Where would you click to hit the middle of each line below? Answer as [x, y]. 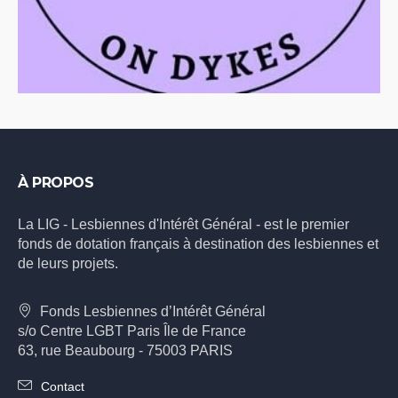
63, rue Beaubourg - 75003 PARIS [126, 351]
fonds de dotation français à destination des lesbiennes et [199, 244]
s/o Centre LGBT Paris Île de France [132, 331]
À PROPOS [56, 183]
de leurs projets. [68, 264]
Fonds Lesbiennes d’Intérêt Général [153, 312]
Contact [63, 387]
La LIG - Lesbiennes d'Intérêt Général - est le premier [184, 225]
